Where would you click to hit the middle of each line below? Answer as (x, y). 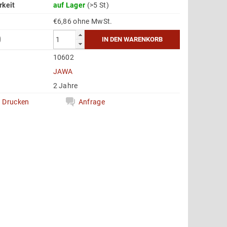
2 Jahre (65, 85)
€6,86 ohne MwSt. (93, 21)
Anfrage (91, 102)
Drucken (16, 102)
